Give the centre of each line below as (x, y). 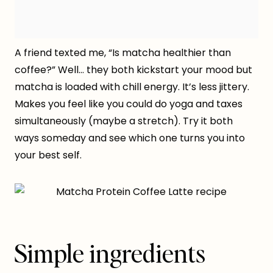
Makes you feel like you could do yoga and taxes (129, 104)
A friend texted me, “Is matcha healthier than (123, 53)
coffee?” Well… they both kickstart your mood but (133, 70)
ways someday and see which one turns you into (130, 138)
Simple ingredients (110, 253)
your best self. (48, 155)
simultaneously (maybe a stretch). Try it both (124, 121)
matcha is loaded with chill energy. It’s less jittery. (132, 87)
